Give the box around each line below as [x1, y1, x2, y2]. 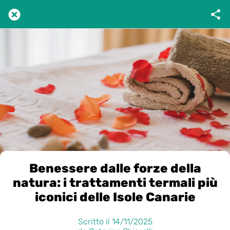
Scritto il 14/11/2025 [78, 216, 152, 226]
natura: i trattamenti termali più [12, 176, 218, 190]
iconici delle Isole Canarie [34, 190, 196, 204]
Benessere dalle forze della [29, 161, 201, 176]
